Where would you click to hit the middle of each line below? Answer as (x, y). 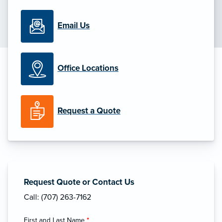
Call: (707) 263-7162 (57, 197)
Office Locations (88, 68)
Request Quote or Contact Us (79, 182)
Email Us (74, 26)
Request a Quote (89, 111)
